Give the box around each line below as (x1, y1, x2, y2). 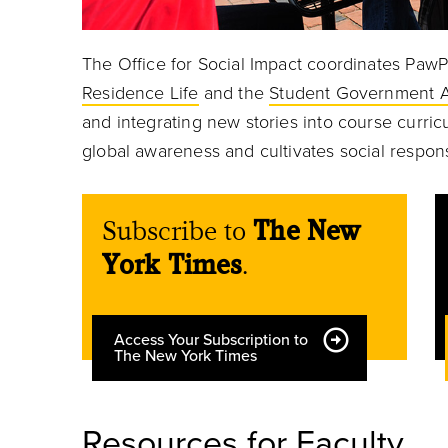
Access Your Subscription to (114, 329, 308, 350)
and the (198, 81, 270, 104)
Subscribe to (102, 214, 254, 247)
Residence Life (82, 81, 199, 104)
